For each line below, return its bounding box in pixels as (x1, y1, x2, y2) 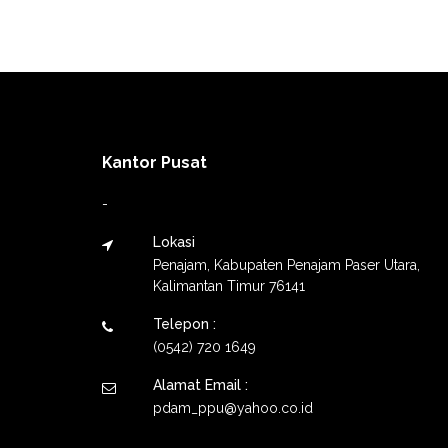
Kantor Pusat (102, 152, 207, 172)
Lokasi (153, 233, 195, 250)
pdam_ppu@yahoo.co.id (153, 399, 313, 416)
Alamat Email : (153, 376, 248, 393)
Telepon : (153, 315, 216, 332)
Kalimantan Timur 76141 (153, 277, 305, 294)
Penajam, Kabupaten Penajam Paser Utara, (153, 256, 420, 273)
